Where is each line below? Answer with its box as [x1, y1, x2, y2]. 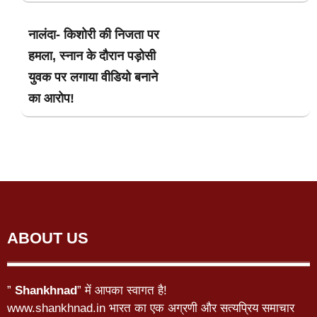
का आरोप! [28, 91, 74, 105]
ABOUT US [7, 229, 88, 247]
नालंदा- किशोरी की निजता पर [28, 27, 159, 42]
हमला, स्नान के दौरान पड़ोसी [28, 48, 156, 63]
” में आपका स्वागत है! [77, 283, 167, 297]
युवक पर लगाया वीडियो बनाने [28, 69, 158, 84]
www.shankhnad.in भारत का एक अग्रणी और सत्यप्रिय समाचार [7, 301, 294, 315]
